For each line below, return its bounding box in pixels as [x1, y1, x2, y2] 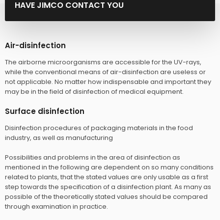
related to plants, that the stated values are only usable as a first [4, 172, 208, 182]
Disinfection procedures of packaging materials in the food [4, 123, 193, 133]
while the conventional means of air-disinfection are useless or [4, 67, 206, 77]
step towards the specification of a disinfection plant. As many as [4, 182, 211, 192]
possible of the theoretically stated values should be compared [4, 192, 208, 202]
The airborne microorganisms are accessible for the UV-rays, [4, 57, 201, 67]
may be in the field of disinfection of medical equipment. [4, 87, 184, 97]
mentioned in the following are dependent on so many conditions [4, 163, 214, 172]
